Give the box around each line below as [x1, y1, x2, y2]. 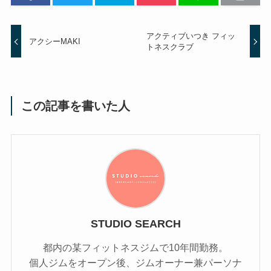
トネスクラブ [146, 42, 194, 51]
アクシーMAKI [29, 36, 81, 46]
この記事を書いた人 [21, 99, 131, 113]
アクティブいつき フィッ [146, 31, 235, 41]
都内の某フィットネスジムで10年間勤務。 [43, 242, 228, 253]
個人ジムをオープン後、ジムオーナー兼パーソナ [29, 257, 242, 269]
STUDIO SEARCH [90, 218, 181, 230]
